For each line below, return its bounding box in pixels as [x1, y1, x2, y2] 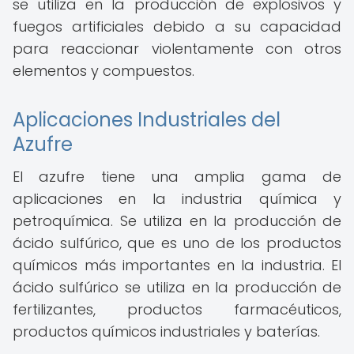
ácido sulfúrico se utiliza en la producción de [13, 277, 341, 297]
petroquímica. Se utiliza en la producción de [13, 211, 341, 231]
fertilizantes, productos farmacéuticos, [13, 299, 341, 319]
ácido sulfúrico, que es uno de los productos [13, 233, 341, 253]
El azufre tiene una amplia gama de [13, 167, 341, 186]
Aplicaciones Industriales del [13, 107, 281, 133]
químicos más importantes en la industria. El [13, 255, 341, 275]
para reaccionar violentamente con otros [13, 39, 341, 58]
